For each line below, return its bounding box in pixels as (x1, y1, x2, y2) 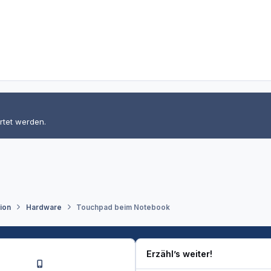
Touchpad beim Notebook (76, 203, 170, 212)
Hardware (25, 203, 62, 212)
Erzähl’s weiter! (146, 249, 213, 260)
